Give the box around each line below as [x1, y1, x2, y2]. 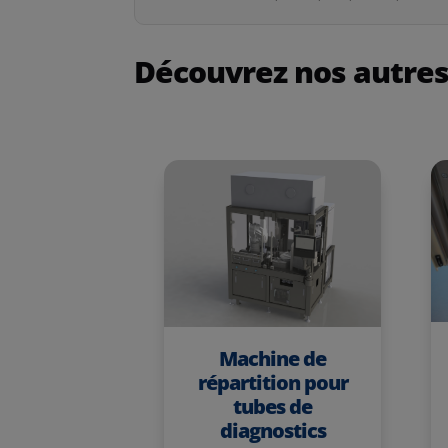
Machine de [219, 344, 327, 372]
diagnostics [219, 416, 326, 444]
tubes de [233, 392, 313, 420]
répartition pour [197, 368, 348, 396]
